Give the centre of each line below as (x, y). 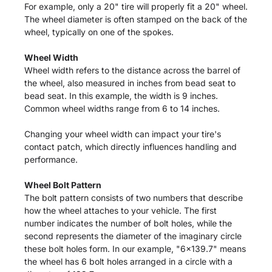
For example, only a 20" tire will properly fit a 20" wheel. (136, 7)
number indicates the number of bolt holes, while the (128, 223)
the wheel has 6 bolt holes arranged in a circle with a (128, 262)
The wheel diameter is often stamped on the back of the (136, 19)
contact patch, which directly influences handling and (131, 147)
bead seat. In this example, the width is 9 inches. (121, 96)
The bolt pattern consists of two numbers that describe (134, 198)
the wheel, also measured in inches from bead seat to (130, 83)
